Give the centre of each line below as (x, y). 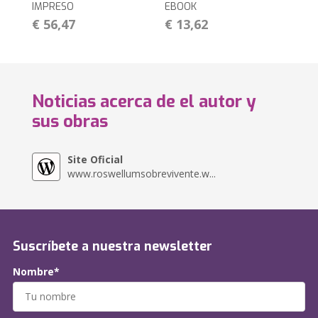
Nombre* (36, 271)
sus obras (70, 121)
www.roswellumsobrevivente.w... (142, 173)
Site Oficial (95, 159)
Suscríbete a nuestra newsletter (113, 246)
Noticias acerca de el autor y (144, 101)
